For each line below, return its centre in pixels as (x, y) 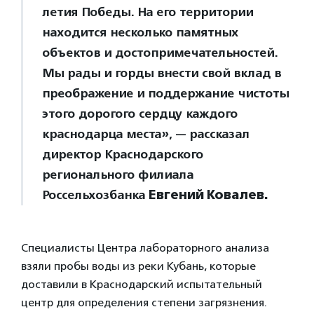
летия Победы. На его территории (148, 12)
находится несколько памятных (140, 32)
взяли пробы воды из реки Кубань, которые (138, 266)
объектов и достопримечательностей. (160, 53)
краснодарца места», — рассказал (146, 134)
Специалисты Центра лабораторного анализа (145, 248)
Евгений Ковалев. (208, 195)
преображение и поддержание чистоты (165, 93)
